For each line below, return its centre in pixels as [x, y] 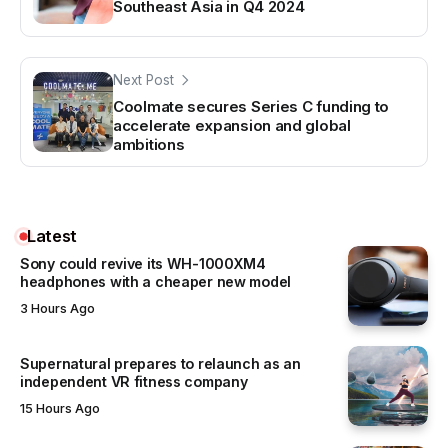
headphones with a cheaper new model [156, 281]
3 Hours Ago [57, 309]
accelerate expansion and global [232, 125]
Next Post [143, 79]
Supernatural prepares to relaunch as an [160, 363]
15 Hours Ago [60, 409]
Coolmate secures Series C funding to [251, 106]
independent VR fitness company [134, 381]
